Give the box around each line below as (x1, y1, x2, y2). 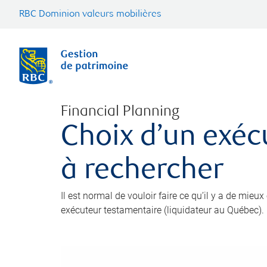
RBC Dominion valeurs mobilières (19, 10, 162, 20)
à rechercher (61, 157, 223, 187)
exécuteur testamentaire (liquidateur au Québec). (61, 204, 264, 216)
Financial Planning (61, 105, 179, 120)
